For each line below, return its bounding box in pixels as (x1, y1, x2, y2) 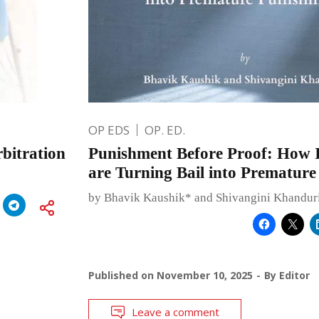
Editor (278, 268, 310, 282)
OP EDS (88, 121, 130, 138)
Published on (88, 268, 157, 282)
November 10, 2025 (156, 268, 253, 282)
